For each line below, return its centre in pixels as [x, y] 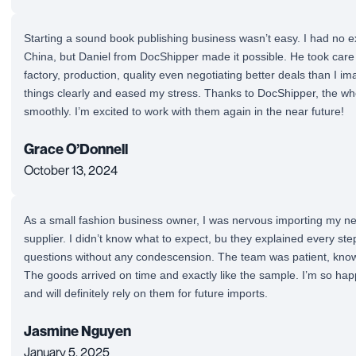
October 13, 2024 [71, 170]
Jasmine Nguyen [77, 331]
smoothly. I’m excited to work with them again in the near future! [184, 111]
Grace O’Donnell [76, 149]
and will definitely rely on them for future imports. [146, 293]
